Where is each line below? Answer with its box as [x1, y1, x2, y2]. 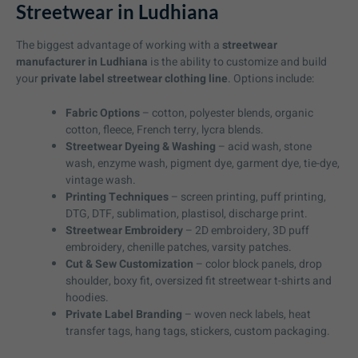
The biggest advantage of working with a [16, 36, 222, 54]
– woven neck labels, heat [182, 305, 311, 323]
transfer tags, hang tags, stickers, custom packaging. [66, 322, 330, 340]
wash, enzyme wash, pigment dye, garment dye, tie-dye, [66, 154, 340, 172]
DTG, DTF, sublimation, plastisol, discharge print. [66, 205, 308, 222]
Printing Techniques [66, 188, 169, 205]
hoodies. [66, 288, 109, 306]
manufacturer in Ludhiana [16, 53, 148, 70]
